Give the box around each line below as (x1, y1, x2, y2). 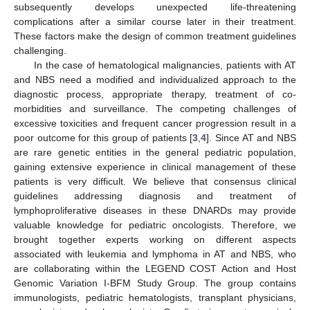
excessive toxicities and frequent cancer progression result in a (14, 118, 296, 129)
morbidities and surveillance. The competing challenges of (14, 103, 296, 114)
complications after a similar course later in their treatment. (14, 16, 296, 27)
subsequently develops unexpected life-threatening (14, 1, 296, 12)
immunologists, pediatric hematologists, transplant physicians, (14, 292, 296, 303)
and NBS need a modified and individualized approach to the (14, 74, 296, 85)
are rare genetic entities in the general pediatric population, (14, 147, 296, 158)
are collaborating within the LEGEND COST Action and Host (14, 263, 296, 274)
